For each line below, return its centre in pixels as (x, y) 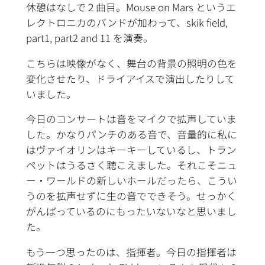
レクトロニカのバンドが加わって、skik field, (127, 22)
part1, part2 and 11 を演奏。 (89, 38)
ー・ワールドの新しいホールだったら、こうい (131, 181)
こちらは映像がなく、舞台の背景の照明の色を (131, 63)
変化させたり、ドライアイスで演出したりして (130, 78)
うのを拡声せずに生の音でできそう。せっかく (131, 196)
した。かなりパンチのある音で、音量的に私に (131, 135)
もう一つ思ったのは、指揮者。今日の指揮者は (131, 252)
